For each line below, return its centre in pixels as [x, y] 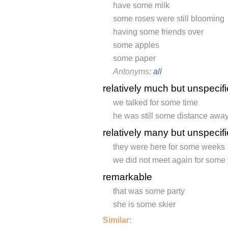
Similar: [117, 220]
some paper [134, 59]
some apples [136, 45]
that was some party [149, 191]
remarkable [127, 177]
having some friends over [158, 32]
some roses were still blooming [169, 19]
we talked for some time [155, 103]
